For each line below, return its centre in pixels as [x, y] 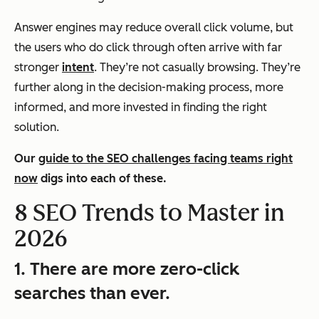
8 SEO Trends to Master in [150, 213]
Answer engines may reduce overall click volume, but [154, 28]
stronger [38, 68]
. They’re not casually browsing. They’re [197, 68]
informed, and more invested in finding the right [141, 108]
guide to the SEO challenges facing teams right [166, 159]
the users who [52, 48]
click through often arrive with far [193, 48]
